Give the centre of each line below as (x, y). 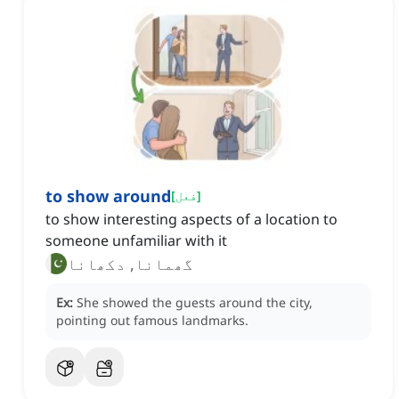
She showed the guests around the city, (195, 303)
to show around (108, 196)
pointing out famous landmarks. (152, 321)
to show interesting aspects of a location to (191, 220)
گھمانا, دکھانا (130, 264)
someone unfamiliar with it (136, 241)
